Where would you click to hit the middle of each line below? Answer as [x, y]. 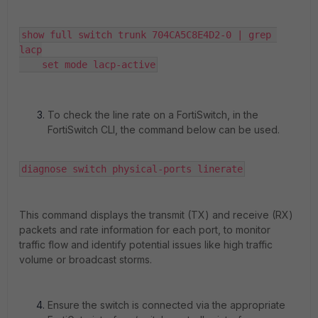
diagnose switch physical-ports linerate [132, 169]
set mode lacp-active [87, 64]
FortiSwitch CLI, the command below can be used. [164, 129]
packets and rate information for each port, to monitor [145, 229]
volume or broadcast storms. [86, 259]
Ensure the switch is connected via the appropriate [166, 305]
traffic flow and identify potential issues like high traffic [146, 244]
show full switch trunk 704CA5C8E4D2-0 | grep [146, 34]
